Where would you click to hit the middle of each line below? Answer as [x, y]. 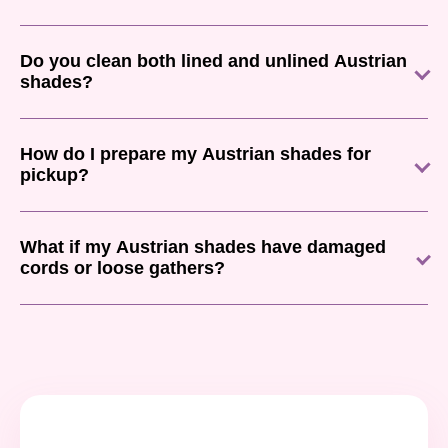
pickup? [54, 174]
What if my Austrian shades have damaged [203, 246]
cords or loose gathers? [122, 267]
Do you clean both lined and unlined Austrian [213, 60]
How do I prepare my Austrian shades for [195, 153]
